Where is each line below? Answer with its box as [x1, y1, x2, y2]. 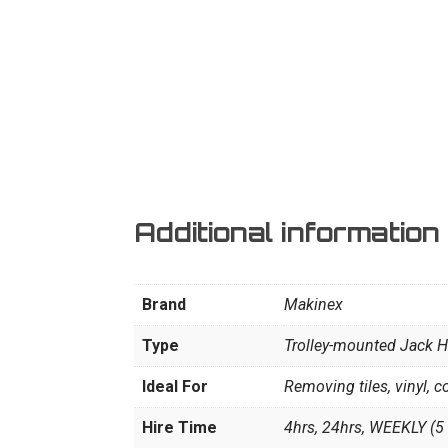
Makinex [284, 295, 344, 315]
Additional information [134, 216, 441, 249]
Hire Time [142, 418, 218, 438]
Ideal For [142, 377, 209, 397]
